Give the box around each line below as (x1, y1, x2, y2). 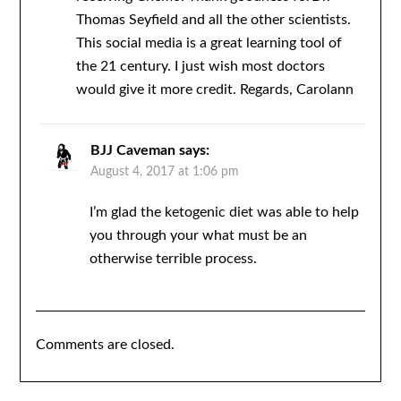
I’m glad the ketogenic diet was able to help (89, 205, 359, 220)
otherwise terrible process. (89, 252, 257, 267)
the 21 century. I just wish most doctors (75, 59, 325, 74)
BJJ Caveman (90, 143, 175, 158)
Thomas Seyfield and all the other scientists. (75, 13, 351, 28)
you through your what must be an (89, 228, 307, 243)
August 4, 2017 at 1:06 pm (90, 166, 239, 179)
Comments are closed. (35, 337, 175, 353)
